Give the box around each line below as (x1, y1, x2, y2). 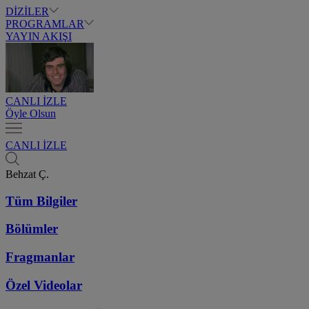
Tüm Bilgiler (6, 193, 77, 208)
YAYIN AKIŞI (6, 30, 72, 42)
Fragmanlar (6, 250, 74, 265)
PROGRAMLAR (6, 18, 84, 30)
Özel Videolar (6, 277, 82, 292)
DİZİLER (6, 6, 49, 17)
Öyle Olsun (6, 108, 56, 119)
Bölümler (6, 221, 58, 237)
